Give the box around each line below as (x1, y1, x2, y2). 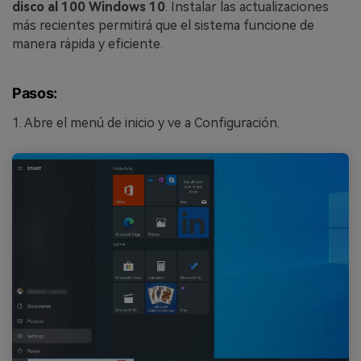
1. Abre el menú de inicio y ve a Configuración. (12, 114, 280, 131)
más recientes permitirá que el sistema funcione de (12, 17, 314, 33)
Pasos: (12, 85, 57, 102)
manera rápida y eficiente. (12, 35, 163, 52)
